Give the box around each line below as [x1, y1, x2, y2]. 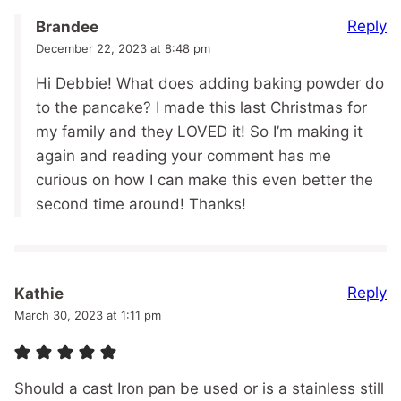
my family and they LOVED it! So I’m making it [36, 123, 363, 141]
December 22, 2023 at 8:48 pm [36, 41, 210, 56]
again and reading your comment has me [36, 147, 331, 166]
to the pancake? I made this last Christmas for [36, 98, 367, 117]
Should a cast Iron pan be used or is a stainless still [14, 380, 384, 398]
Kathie [14, 285, 64, 303]
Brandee [36, 18, 98, 37]
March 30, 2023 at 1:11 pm [14, 308, 161, 323]
